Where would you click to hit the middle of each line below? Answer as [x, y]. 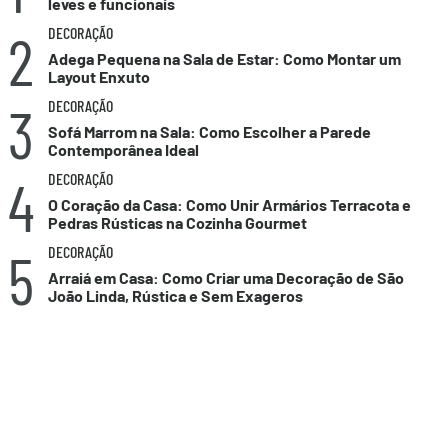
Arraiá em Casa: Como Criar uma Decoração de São [226, 278]
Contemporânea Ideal [123, 150]
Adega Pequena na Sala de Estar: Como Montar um [224, 59]
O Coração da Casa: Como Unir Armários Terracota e [229, 205]
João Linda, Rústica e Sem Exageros [175, 296]
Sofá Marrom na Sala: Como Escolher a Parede [209, 132]
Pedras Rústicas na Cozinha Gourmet [177, 223]
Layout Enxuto [99, 77]
